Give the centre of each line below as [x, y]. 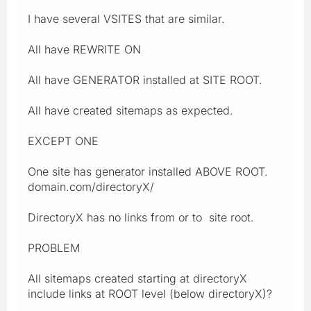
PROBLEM [54, 247]
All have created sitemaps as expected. [131, 110]
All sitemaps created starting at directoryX [137, 278]
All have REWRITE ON [84, 49]
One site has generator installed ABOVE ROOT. [148, 171]
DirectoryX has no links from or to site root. [141, 217]
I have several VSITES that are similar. [126, 18]
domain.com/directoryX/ [91, 186]
